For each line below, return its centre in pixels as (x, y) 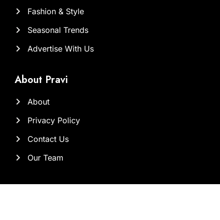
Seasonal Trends (58, 30)
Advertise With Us (60, 49)
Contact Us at (45, 189)
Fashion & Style (55, 12)
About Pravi (41, 80)
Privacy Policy (54, 121)
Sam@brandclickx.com (70, 211)
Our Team (45, 158)
